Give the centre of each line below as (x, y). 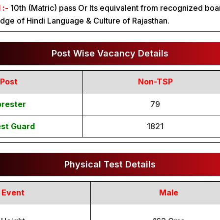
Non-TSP (155, 82)
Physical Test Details (110, 164)
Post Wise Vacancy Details (110, 53)
